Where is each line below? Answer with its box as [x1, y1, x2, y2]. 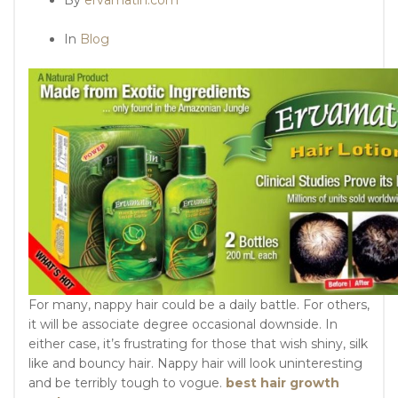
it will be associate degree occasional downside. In [28, 315, 338, 332]
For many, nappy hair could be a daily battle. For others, [28, 296, 370, 313]
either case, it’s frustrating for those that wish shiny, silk [28, 335, 368, 352]
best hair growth [226, 374, 339, 391]
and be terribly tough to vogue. [28, 374, 226, 391]
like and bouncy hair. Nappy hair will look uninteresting [28, 354, 362, 371]
